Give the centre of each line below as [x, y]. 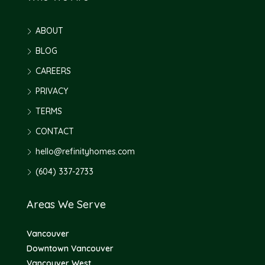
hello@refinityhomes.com [85, 151]
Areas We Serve [66, 204]
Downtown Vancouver [70, 248]
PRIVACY [52, 91]
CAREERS [53, 71]
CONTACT [55, 131]
